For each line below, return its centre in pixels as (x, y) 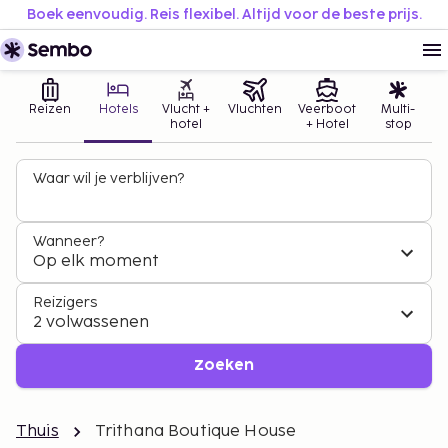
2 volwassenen (91, 322)
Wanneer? (68, 241)
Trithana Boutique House (195, 431)
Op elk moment (96, 261)
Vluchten (255, 109)
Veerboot (327, 109)
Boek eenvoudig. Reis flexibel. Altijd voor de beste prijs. (224, 14)
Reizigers (65, 302)
